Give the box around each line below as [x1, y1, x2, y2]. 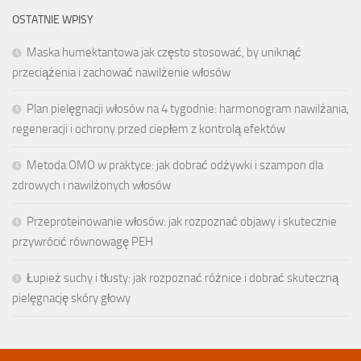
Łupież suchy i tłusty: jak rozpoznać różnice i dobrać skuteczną [27, 270, 338, 285]
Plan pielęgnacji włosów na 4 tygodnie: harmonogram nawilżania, [27, 101, 349, 116]
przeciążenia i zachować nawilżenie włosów [12, 64, 230, 80]
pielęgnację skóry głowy [12, 290, 131, 305]
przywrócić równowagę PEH [12, 234, 153, 249]
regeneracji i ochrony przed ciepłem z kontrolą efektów [12, 121, 285, 136]
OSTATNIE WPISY [12, 12, 93, 27]
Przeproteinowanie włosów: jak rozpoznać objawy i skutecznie [27, 214, 337, 229]
